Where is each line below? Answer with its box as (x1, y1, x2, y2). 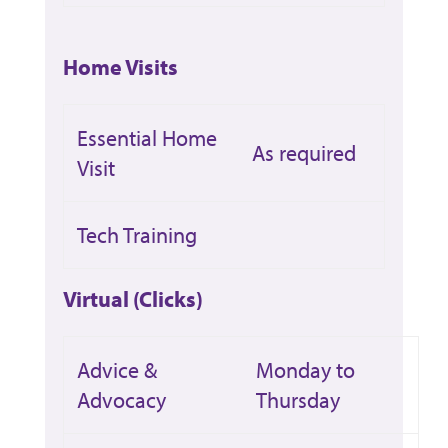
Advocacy (76, 385, 166, 414)
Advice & (76, 355, 157, 384)
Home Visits (62, 52, 178, 81)
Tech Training (76, 220, 197, 249)
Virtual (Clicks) (62, 284, 203, 313)
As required (251, 138, 356, 167)
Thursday (255, 385, 340, 414)
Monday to (255, 355, 355, 384)
